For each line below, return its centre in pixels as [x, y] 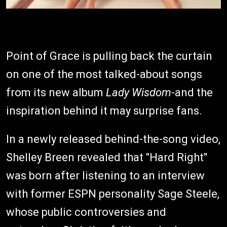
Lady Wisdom [139, 92]
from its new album [56, 92]
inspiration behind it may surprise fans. [104, 110]
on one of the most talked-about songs [104, 74]
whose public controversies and [86, 212]
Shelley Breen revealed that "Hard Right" [107, 157]
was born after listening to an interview [105, 175]
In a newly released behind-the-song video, [113, 139]
